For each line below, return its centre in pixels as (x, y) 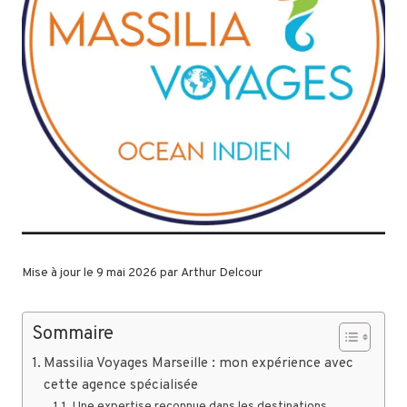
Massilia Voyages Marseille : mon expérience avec (199, 364)
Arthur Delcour (222, 273)
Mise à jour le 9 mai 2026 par (101, 273)
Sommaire (73, 335)
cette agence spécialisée (121, 386)
